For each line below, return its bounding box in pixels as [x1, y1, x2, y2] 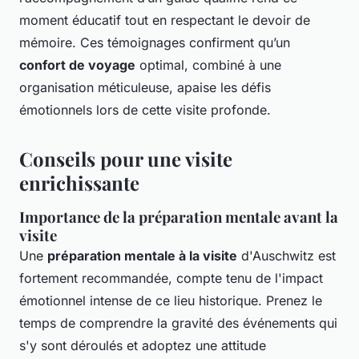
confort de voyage [19, 56, 135, 73]
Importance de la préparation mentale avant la [19, 206, 338, 227]
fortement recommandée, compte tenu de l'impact [19, 269, 323, 286]
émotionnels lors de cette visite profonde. [19, 101, 271, 118]
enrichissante [19, 169, 139, 196]
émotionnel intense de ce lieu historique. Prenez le [19, 292, 322, 309]
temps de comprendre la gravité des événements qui [19, 314, 337, 331]
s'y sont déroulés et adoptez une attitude [19, 337, 266, 353]
